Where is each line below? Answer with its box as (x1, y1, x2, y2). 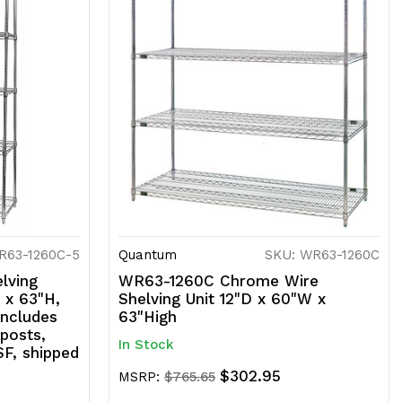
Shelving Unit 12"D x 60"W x (118, 290, 326, 309)
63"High (118, 308, 177, 327)
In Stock (118, 336, 174, 354)
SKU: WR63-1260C (265, 247, 380, 264)
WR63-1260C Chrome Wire (118, 272, 319, 291)
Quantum (118, 247, 177, 264)
